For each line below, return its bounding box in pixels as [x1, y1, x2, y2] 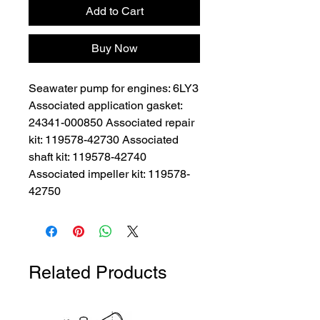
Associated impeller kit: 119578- [29, 167, 190, 181]
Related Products [29, 262, 167, 284]
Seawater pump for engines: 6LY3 [29, 81, 199, 96]
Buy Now [91, 41, 138, 56]
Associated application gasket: [29, 99, 182, 113]
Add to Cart [85, 4, 144, 19]
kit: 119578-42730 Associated [29, 133, 179, 147]
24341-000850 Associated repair [29, 116, 194, 130]
